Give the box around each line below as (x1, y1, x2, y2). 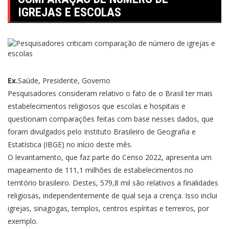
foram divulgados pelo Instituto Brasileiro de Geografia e (8, 127, 196, 136)
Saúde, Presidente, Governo (18, 76, 110, 85)
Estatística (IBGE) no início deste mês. (8, 140, 132, 149)
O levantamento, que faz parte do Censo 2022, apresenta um (8, 152, 212, 162)
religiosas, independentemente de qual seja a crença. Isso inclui (8, 191, 217, 200)
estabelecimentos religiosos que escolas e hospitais (8, 101, 179, 111)
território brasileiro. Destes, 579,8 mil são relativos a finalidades (8, 178, 218, 188)
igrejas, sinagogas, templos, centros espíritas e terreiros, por (8, 203, 209, 213)
